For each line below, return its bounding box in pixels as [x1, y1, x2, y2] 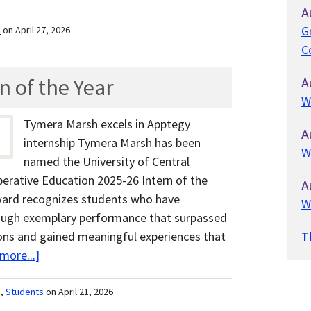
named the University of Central [24, 153, 190, 170]
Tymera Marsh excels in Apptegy [24, 116, 190, 133]
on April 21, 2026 [46, 285, 113, 299]
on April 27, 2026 [3, 24, 70, 37]
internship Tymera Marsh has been [24, 135, 201, 151]
